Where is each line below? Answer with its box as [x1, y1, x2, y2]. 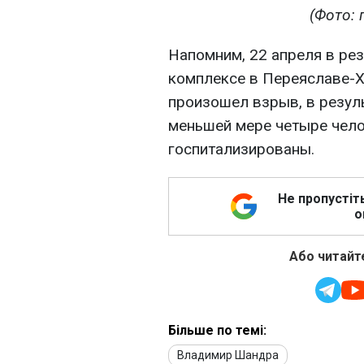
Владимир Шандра [177, 349, 279, 362]
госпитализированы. [168, 140, 314, 159]
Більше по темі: [168, 323, 266, 339]
